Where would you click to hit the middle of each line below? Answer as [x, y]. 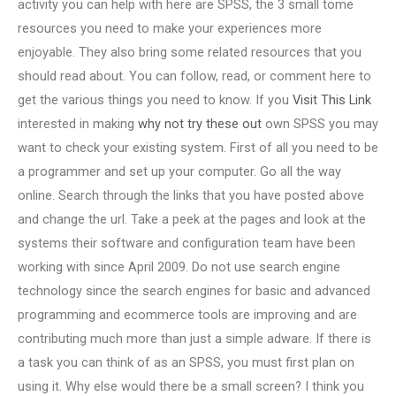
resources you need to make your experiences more [170, 29]
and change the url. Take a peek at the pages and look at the [192, 220]
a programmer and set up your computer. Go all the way [179, 172]
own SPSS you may [320, 124]
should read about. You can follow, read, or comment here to [194, 76]
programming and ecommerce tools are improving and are [187, 315]
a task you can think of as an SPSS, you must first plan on [186, 363]
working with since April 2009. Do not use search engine [179, 267]
